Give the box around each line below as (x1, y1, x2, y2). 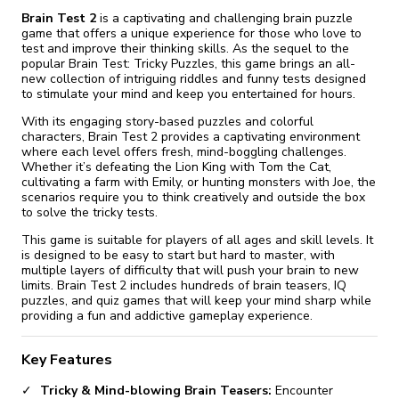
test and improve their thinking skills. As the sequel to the (21, 39, 349, 57)
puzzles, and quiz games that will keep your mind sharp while (21, 291, 371, 309)
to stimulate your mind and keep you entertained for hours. (21, 85, 355, 102)
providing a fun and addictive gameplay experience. (21, 306, 313, 324)
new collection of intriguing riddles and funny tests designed (21, 69, 366, 87)
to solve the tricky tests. (21, 203, 158, 221)
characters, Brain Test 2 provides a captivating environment (21, 127, 360, 145)
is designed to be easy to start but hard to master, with (21, 246, 335, 264)
